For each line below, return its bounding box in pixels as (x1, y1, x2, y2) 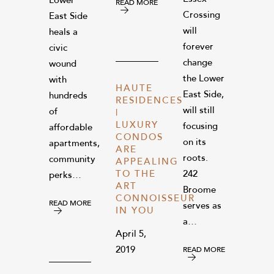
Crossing (182, 10, 220, 20)
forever (182, 42, 213, 52)
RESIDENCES (116, 96, 183, 106)
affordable (49, 123, 92, 133)
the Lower (182, 74, 224, 84)
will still (182, 106, 215, 116)
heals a (49, 28, 78, 37)
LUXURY (116, 120, 159, 130)
